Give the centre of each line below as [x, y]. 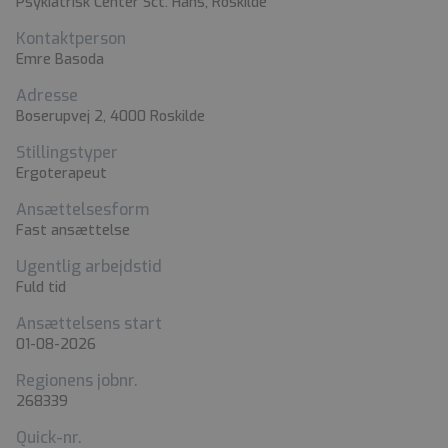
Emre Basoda [60, 59]
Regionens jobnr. [77, 380]
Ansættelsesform [82, 209]
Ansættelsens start [89, 323]
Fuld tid [41, 287]
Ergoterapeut [61, 173]
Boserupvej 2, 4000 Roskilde [110, 116]
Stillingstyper [67, 152]
